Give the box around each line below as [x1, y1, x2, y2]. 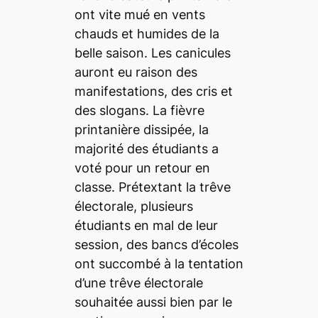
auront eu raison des [74, 64, 197, 79]
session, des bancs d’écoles [74, 236, 238, 252]
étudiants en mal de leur [74, 217, 218, 233]
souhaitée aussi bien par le [74, 294, 232, 309]
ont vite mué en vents [74, 6, 205, 22]
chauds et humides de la [74, 26, 219, 41]
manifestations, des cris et [74, 83, 233, 99]
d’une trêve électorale [74, 275, 203, 290]
